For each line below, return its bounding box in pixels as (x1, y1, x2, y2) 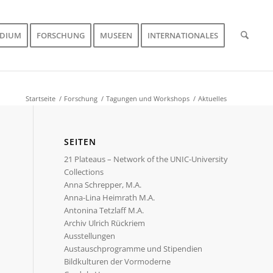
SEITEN (64, 136, 97, 147)
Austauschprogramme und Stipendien (64, 243, 203, 254)
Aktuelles (198, 94, 227, 103)
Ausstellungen (64, 230, 116, 241)
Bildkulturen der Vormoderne (64, 256, 171, 267)
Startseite (26, 94, 55, 103)
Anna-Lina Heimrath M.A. (64, 192, 155, 203)
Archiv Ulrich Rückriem (64, 218, 146, 229)
